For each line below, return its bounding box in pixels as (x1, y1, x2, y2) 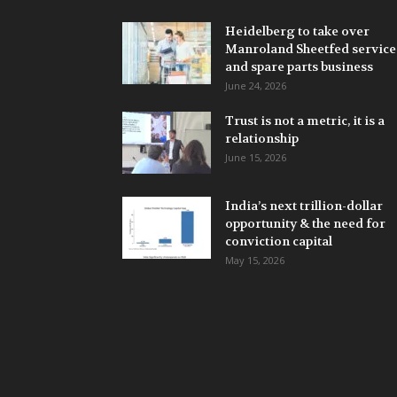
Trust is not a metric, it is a (225, 112, 385, 128)
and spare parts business (225, 58, 373, 74)
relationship (225, 129, 299, 146)
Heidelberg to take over (225, 22, 370, 39)
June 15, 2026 (225, 150, 286, 164)
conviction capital (225, 232, 332, 249)
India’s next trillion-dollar (225, 197, 383, 214)
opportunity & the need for (225, 214, 385, 231)
